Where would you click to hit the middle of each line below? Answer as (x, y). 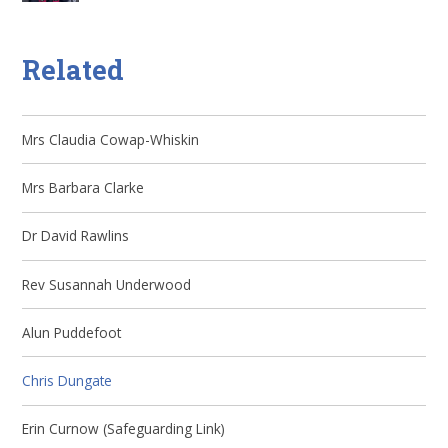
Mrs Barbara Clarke (83, 187)
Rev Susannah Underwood (107, 284)
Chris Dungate (67, 380)
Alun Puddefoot (72, 332)
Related (73, 68)
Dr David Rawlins (76, 236)
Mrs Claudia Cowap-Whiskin (111, 139)
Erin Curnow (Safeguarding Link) (124, 429)
